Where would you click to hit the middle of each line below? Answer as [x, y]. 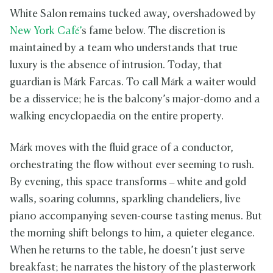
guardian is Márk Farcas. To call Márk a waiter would [133, 82]
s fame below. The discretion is [154, 31]
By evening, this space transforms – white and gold [128, 182]
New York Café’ [46, 31]
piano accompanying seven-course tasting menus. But [136, 216]
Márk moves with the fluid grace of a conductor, [122, 148]
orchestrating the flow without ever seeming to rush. [132, 165]
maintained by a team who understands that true [124, 48]
